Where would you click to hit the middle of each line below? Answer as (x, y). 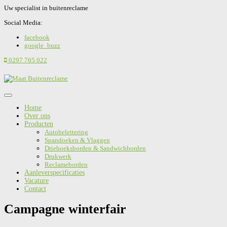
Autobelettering (66, 132)
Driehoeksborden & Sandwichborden (95, 148)
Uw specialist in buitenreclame (46, 8)
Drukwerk (58, 156)
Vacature (36, 181)
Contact (35, 189)
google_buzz (42, 45)
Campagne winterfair (65, 209)
